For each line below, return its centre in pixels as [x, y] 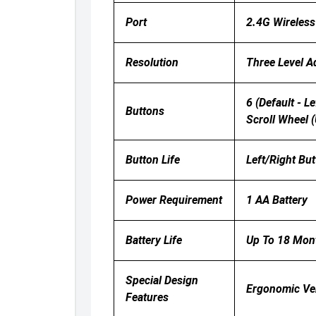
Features [147, 297]
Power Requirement [174, 200]
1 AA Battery [276, 200]
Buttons [145, 111]
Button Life [152, 160]
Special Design [162, 280]
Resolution [152, 62]
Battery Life [153, 240]
